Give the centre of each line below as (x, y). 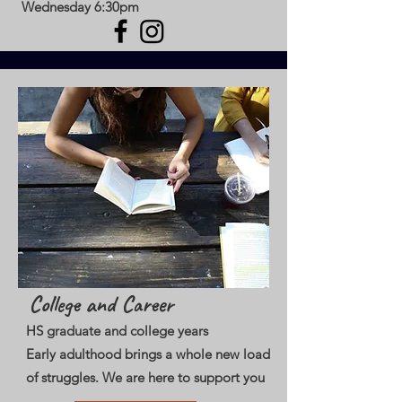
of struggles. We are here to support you (147, 377)
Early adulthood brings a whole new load (148, 354)
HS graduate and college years (117, 331)
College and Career (101, 304)
